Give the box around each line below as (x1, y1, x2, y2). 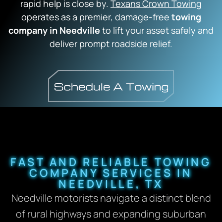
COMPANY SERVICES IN (29, 166, 193, 181)
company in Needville (8, 24, 100, 37)
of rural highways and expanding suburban (16, 207, 206, 221)
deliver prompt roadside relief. (50, 38, 172, 50)
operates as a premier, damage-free (21, 11, 171, 23)
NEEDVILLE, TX (58, 176, 164, 192)
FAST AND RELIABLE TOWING (10, 155, 212, 170)
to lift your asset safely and (100, 24, 214, 37)
